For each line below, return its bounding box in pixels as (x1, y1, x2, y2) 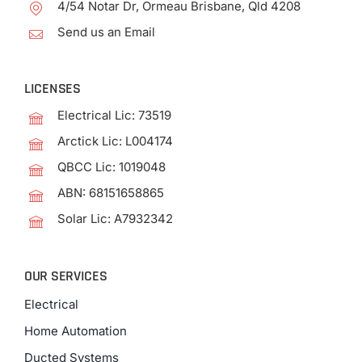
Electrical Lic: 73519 (57, 107, 171, 124)
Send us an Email (57, 23, 155, 40)
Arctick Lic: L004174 (57, 133, 173, 149)
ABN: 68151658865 (57, 185, 164, 201)
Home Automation (23, 323, 127, 339)
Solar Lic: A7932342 (57, 211, 173, 227)
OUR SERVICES (23, 267, 107, 286)
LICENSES (23, 79, 81, 99)
